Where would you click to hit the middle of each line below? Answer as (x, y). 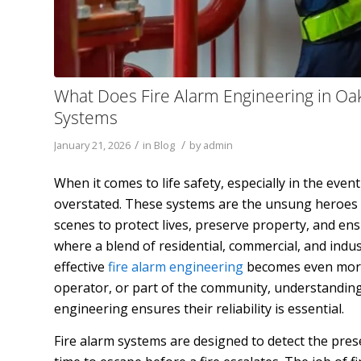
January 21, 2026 (92, 145)
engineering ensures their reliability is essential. (199, 309)
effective (79, 267)
